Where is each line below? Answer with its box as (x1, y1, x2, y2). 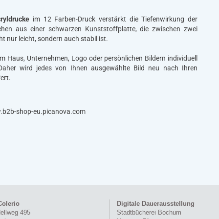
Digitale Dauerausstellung (117, 200, 195, 207)
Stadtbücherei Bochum (117, 209, 181, 216)
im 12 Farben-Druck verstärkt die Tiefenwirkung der (29, 15, 198, 23)
